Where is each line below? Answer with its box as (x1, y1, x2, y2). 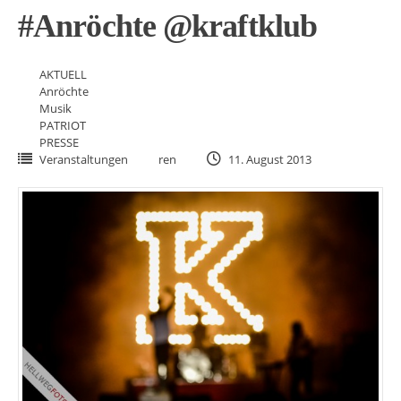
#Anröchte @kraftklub (18, 8, 318, 44)
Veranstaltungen (39, 151, 128, 167)
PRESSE (39, 134, 79, 150)
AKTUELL (39, 66, 87, 82)
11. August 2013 (226, 151, 311, 167)
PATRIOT (39, 117, 86, 133)
